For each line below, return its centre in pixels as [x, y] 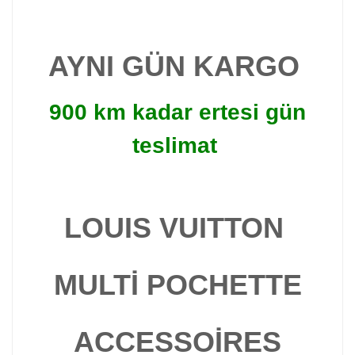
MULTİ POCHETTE [177, 285]
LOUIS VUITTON [177, 228]
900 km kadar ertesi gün [177, 112]
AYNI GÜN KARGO [177, 66]
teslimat [177, 145]
